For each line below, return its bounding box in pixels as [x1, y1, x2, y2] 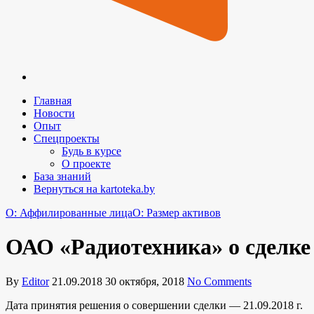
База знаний [34, 170, 91, 182]
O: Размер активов [132, 207, 221, 219]
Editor [22, 275, 49, 287]
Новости [34, 107, 75, 119]
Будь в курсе [62, 145, 121, 157]
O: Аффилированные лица [6, 207, 132, 219]
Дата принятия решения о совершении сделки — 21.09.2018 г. [6, 299, 303, 311]
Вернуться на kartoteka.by [34, 183, 155, 195]
